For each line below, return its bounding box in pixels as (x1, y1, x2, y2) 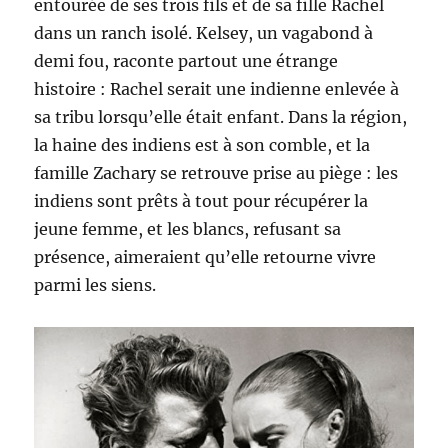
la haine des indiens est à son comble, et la (34, 135, 371, 156)
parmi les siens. (34, 275, 157, 296)
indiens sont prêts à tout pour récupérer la (34, 191, 369, 212)
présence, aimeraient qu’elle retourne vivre (34, 247, 377, 268)
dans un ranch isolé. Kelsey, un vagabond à (34, 23, 374, 44)
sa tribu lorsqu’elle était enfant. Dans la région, (34, 107, 408, 128)
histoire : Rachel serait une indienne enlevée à (34, 79, 400, 100)
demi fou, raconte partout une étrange (34, 51, 339, 72)
